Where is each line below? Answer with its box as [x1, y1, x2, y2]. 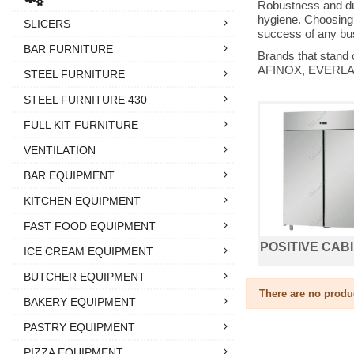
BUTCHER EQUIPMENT [24, 269, 145, 283]
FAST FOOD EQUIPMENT [24, 219, 156, 232]
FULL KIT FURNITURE [24, 118, 138, 131]
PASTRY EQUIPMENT [24, 320, 135, 333]
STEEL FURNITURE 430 [24, 92, 147, 106]
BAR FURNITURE [24, 42, 113, 55]
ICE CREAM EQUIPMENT [24, 244, 153, 258]
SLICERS [24, 17, 70, 30]
